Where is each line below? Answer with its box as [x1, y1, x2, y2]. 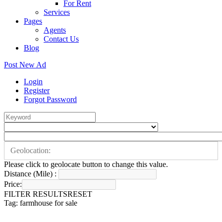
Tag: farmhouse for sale [4, 199, 77, 207]
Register [24, 86, 50, 95]
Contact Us [44, 35, 79, 43]
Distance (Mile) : [4, 169, 56, 178]
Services [44, 8, 70, 16]
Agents [44, 26, 66, 34]
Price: [4, 180, 22, 188]
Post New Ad [4, 60, 46, 69]
